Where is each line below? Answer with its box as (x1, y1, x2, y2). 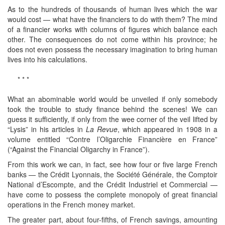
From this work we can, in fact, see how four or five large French (8, 159, 217, 169)
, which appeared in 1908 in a (118, 124, 217, 134)
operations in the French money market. (8, 199, 135, 209)
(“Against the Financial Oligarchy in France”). (8, 144, 150, 154)
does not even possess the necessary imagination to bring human (8, 44, 217, 54)
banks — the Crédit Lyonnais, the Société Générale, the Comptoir (8, 169, 217, 179)
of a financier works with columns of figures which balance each (8, 24, 217, 34)
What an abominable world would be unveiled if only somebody (8, 93, 217, 104)
